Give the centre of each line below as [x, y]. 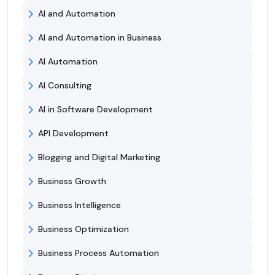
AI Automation [68, 62]
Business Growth [72, 181]
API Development [73, 134]
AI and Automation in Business [100, 38]
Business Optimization [83, 229]
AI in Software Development [95, 110]
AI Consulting [65, 86]
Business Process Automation [99, 253]
